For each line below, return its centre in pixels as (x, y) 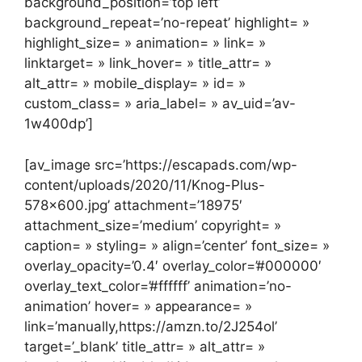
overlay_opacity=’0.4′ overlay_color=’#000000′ (173, 265)
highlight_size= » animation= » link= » (145, 43)
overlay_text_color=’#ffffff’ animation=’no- (158, 286)
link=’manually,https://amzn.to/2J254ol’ (151, 326)
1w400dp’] (59, 124)
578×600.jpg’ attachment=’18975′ (133, 205)
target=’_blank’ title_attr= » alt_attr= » (145, 346)
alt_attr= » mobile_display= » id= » (135, 84)
